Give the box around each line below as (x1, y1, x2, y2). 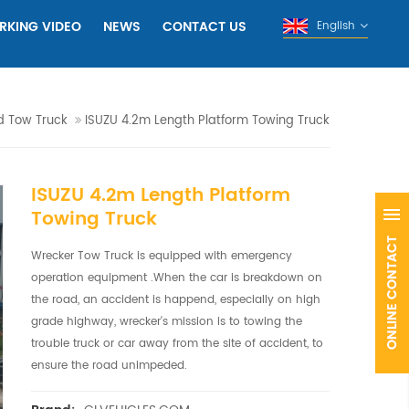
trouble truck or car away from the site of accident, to (30, 335, 323, 352)
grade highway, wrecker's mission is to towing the (30, 313, 302, 330)
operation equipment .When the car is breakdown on (30, 269, 322, 287)
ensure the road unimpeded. (30, 357, 187, 374)
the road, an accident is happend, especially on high (30, 291, 320, 309)
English (317, 16, 355, 35)
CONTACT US (163, 16, 246, 37)
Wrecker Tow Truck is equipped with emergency (30, 247, 292, 265)
